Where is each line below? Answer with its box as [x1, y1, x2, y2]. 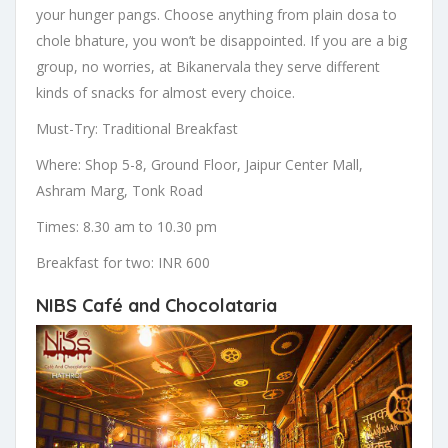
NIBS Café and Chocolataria [36, 294, 277, 318]
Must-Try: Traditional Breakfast [36, 119, 238, 139]
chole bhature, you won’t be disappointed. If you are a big [36, 31, 407, 51]
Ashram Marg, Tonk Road [36, 181, 203, 201]
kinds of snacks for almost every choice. [36, 83, 295, 103]
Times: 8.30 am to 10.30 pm [36, 217, 217, 237]
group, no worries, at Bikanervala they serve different [36, 57, 380, 77]
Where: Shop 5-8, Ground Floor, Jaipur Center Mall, [36, 155, 363, 175]
